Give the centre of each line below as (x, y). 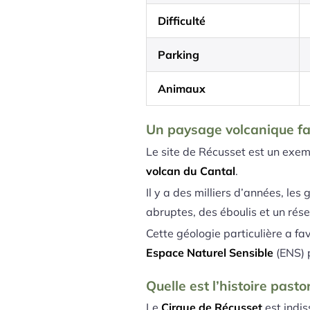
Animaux (182, 89)
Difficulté (182, 21)
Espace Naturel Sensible (210, 252)
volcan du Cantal (191, 171)
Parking (179, 55)
